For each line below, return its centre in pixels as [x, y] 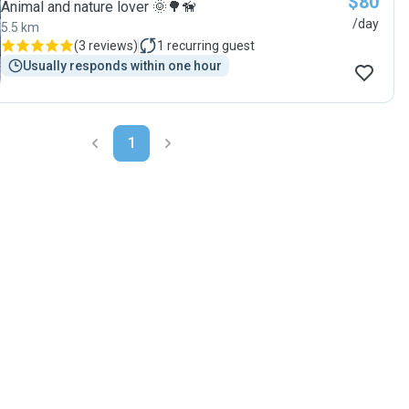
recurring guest [211, 46]
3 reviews [106, 46]
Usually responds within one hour [122, 66]
